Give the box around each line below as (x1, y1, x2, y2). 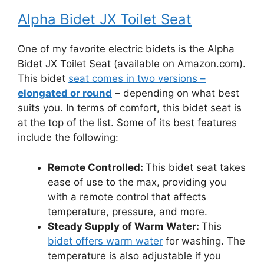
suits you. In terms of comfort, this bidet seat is (18, 102, 242, 114)
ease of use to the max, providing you (48, 176, 226, 188)
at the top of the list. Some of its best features (18, 117, 237, 129)
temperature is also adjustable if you (48, 249, 221, 262)
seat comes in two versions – (68, 72, 206, 85)
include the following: (18, 131, 121, 144)
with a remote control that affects (48, 190, 206, 203)
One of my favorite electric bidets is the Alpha (18, 43, 235, 55)
